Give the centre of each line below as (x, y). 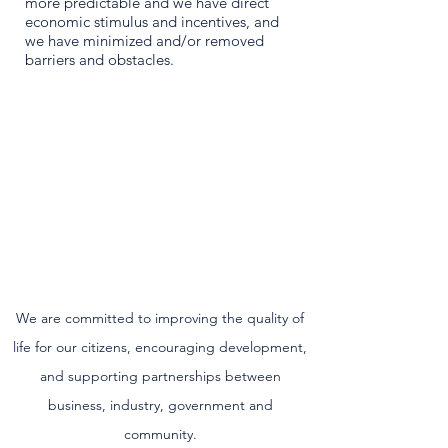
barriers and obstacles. (101, 59)
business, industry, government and (160, 405)
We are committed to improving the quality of (160, 318)
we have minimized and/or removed (144, 40)
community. (160, 434)
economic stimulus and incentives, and (152, 21)
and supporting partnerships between (160, 376)
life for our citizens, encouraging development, (160, 347)
